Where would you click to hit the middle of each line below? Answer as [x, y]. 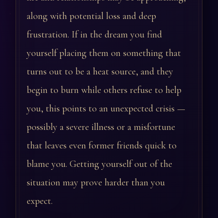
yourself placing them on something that [104, 53]
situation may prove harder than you [96, 182]
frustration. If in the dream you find [94, 35]
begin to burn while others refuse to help [104, 90]
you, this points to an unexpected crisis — [106, 109]
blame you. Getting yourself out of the [100, 164]
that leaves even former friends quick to [102, 145]
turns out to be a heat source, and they [100, 72]
